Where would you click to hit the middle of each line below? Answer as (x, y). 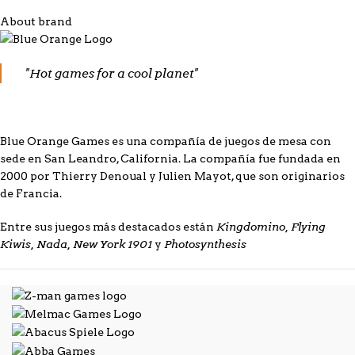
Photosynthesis (204, 244)
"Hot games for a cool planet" (112, 73)
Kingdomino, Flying (271, 227)
